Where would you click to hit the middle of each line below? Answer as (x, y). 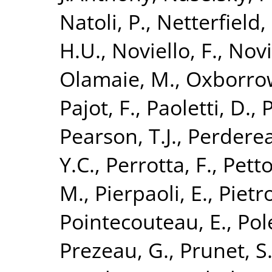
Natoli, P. (103, 21)
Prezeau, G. (114, 250)
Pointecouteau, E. (143, 221)
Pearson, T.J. (118, 135)
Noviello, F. (165, 50)
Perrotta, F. (159, 164)
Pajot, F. (97, 107)
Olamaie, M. (117, 78)
